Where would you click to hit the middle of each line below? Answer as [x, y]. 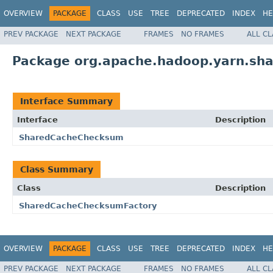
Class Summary [57, 169]
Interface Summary [66, 101]
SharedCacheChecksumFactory [88, 205]
